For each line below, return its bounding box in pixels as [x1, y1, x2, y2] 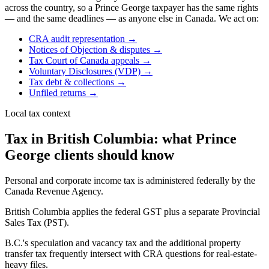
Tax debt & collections [29, 77, 114, 88]
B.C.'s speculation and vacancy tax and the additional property [5, 238, 241, 249]
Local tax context [5, 108, 70, 119]
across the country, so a [5, 2, 95, 13]
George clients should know [5, 147, 174, 163]
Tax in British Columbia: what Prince [5, 131, 237, 147]
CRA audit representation [29, 34, 125, 44]
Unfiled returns [29, 88, 86, 98]
